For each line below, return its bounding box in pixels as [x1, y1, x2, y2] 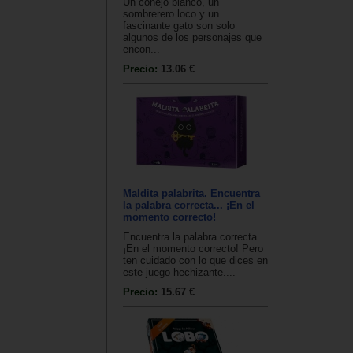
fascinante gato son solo [123, 20, 235, 32]
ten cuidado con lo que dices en [123, 255, 268, 267]
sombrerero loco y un [123, 8, 219, 20]
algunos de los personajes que [123, 32, 262, 44]
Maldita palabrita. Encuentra [123, 188, 260, 200]
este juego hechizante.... [123, 266, 236, 279]
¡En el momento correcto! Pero [123, 243, 263, 255]
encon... [123, 43, 160, 56]
